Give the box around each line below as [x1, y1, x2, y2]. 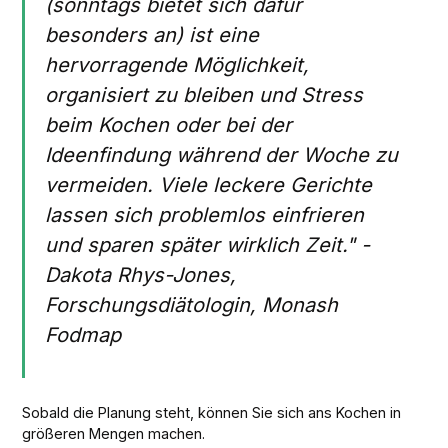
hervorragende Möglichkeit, [45, 52, 310, 77]
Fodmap [45, 322, 122, 347]
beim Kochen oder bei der [45, 112, 293, 137]
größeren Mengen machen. [22, 424, 206, 442]
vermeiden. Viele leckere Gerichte [45, 172, 373, 197]
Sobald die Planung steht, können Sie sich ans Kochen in [22, 403, 402, 421]
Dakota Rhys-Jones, [45, 262, 237, 287]
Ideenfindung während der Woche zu [45, 142, 399, 167]
